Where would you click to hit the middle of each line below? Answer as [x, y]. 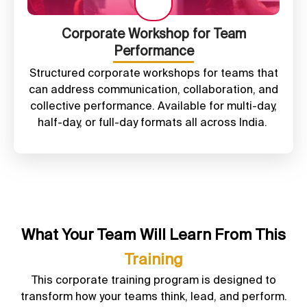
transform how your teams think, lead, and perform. [153, 296]
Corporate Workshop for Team [153, 33]
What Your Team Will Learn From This [153, 234]
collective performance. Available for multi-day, [153, 105]
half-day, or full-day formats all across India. [153, 122]
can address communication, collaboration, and [153, 89]
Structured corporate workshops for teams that [153, 72]
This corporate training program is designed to [153, 279]
